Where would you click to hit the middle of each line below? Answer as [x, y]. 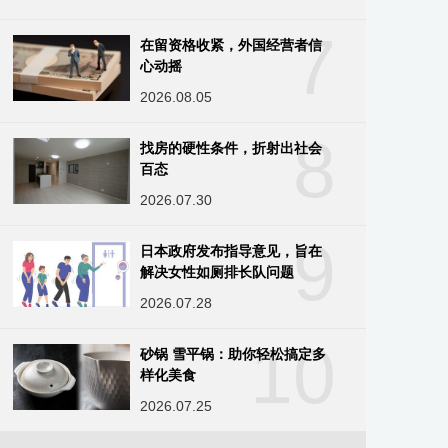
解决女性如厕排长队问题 [217, 272]
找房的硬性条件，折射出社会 [231, 148]
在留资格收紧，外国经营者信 [231, 45]
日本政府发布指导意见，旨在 [231, 251]
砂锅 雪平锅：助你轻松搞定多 [233, 354]
